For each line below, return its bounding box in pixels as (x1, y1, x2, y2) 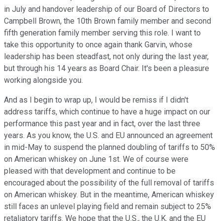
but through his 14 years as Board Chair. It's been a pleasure (4, 64, 209, 74)
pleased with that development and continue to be (4, 166, 176, 176)
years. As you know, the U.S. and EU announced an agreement (4, 131, 213, 141)
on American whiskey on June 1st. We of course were (4, 154, 188, 164)
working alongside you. (4, 75, 83, 85)
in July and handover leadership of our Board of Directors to (4, 4, 209, 14)
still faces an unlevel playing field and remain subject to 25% (4, 202, 211, 212)
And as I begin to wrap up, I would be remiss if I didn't (4, 95, 188, 105)
